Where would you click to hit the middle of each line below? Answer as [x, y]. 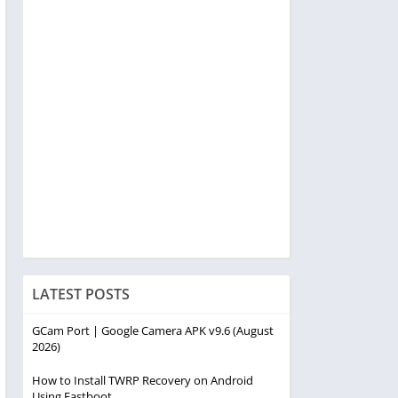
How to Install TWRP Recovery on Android [143, 380]
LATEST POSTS [81, 294]
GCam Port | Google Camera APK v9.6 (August [153, 330]
